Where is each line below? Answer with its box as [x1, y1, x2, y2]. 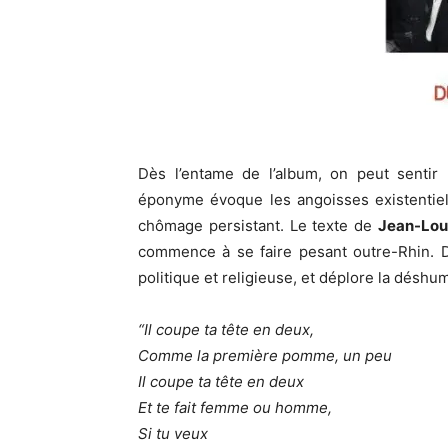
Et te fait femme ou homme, [138, 398, 332, 418]
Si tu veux [138, 424, 208, 444]
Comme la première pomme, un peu [138, 346, 392, 366]
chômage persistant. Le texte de [138, 216, 378, 236]
